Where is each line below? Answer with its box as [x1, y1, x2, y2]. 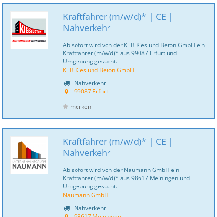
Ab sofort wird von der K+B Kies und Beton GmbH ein [63, 41, 205, 48]
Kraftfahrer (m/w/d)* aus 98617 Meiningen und [63, 174, 190, 182]
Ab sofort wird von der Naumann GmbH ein [63, 166, 179, 173]
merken [70, 102, 91, 110]
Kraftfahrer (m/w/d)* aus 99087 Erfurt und [63, 49, 177, 57]
